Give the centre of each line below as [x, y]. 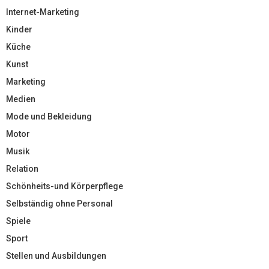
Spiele [18, 221]
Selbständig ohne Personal [59, 203]
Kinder [19, 29]
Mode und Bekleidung [49, 116]
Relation [22, 168]
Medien [21, 99]
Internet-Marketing [43, 12]
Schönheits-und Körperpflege [65, 186]
